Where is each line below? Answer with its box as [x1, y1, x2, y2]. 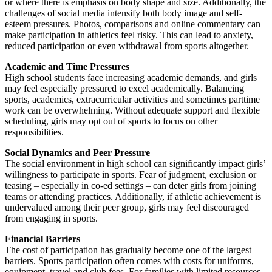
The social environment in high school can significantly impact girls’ [5, 158, 265, 169]
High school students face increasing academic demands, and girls [5, 72, 257, 83]
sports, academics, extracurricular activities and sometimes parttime [5, 93, 260, 104]
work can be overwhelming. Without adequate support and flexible [5, 104, 260, 115]
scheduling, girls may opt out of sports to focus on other [5, 115, 217, 126]
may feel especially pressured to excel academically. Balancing [5, 83, 244, 93]
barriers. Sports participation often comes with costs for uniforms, [5, 255, 254, 266]
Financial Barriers [5, 233, 80, 244]
